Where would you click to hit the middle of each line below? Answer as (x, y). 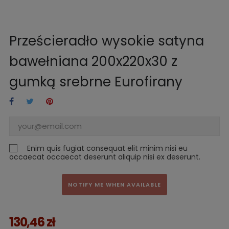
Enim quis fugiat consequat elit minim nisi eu (107, 148)
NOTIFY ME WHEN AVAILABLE (114, 184)
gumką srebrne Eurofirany (96, 82)
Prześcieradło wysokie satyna (107, 41)
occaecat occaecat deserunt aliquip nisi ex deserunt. (105, 157)
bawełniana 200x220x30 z (93, 61)
